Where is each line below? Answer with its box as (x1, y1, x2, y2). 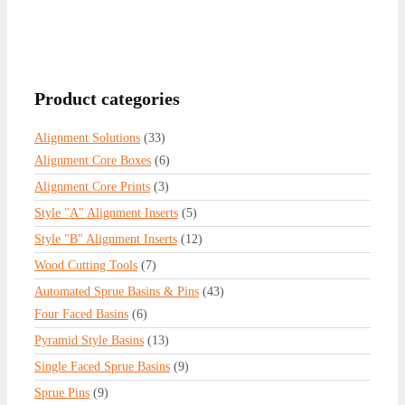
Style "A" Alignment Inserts (34, 205, 178, 220)
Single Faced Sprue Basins (34, 359, 170, 373)
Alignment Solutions (34, 130, 140, 145)
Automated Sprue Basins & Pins (34, 284, 199, 298)
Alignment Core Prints (34, 179, 150, 193)
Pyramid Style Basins (34, 333, 144, 347)
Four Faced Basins (34, 306, 128, 321)
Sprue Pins (34, 385, 89, 400)
